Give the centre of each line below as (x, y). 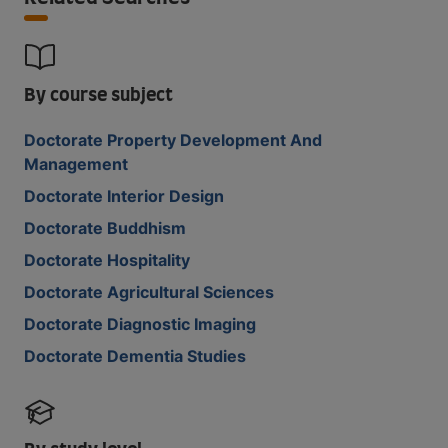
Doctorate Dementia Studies (135, 356)
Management (76, 164)
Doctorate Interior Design (124, 196)
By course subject (98, 96)
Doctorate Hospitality (107, 260)
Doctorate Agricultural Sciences (149, 292)
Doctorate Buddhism (105, 228)
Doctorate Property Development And (173, 140)
